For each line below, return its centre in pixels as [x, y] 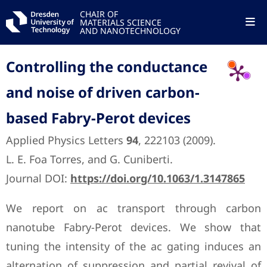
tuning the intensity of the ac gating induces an [133, 246]
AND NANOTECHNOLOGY [130, 31]
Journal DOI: [38, 178]
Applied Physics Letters [66, 140]
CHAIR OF [99, 14]
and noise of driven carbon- [103, 92]
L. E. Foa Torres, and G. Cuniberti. [89, 159]
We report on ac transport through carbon [133, 208]
